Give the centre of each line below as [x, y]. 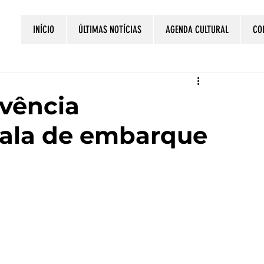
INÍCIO [44, 29]
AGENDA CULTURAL [197, 29]
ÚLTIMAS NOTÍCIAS [110, 29]
